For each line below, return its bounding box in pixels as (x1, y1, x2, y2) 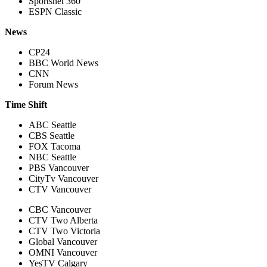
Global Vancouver (29, 236, 97, 247)
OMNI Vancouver (29, 247, 97, 257)
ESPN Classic (29, 6, 82, 17)
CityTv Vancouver (29, 173, 98, 184)
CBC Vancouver (29, 204, 91, 215)
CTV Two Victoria (29, 225, 100, 236)
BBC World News (29, 57, 98, 68)
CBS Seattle (29, 130, 74, 141)
